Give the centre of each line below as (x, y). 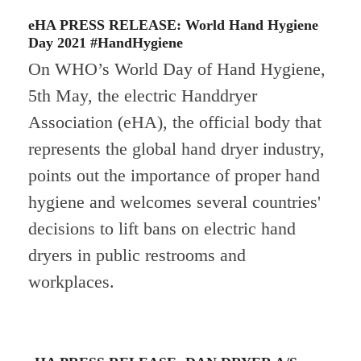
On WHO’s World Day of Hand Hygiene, (176, 69)
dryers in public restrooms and (137, 255)
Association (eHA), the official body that (174, 122)
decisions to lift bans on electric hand (162, 229)
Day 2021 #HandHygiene (105, 43)
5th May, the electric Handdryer (142, 96)
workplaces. (71, 282)
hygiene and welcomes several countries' (174, 202)
